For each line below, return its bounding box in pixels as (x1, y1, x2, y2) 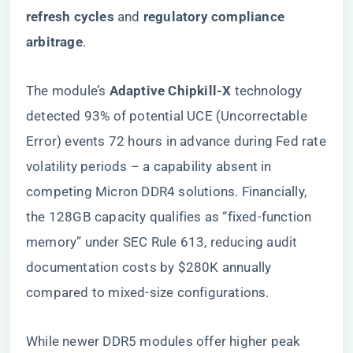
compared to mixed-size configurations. (26, 284, 269, 300)
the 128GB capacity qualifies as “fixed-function (26, 209, 312, 225)
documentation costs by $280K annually (26, 259, 272, 275)
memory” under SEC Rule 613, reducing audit (26, 234, 298, 250)
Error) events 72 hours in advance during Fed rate (26, 133, 326, 149)
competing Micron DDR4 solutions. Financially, (26, 184, 307, 199)
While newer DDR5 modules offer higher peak (26, 333, 301, 349)
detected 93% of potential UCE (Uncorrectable (26, 108, 307, 124)
